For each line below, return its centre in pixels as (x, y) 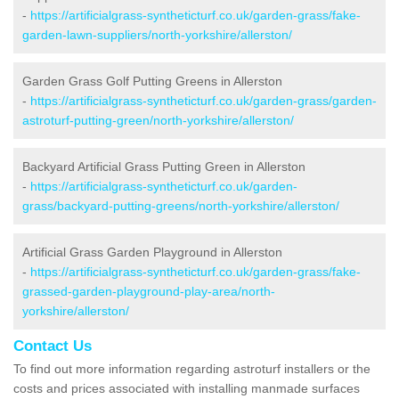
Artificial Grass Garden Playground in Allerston (152, 252)
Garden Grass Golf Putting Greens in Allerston (152, 81)
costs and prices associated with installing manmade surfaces (187, 388)
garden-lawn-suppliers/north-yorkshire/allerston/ (157, 34)
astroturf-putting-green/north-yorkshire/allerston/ (158, 120)
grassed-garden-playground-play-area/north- (149, 291)
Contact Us (53, 346)
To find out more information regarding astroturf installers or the (192, 368)
